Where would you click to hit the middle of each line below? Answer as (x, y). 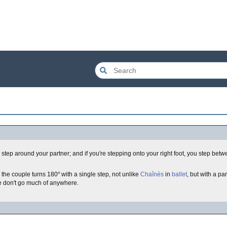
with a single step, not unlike (100, 174)
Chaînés (152, 174)
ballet (179, 174)
